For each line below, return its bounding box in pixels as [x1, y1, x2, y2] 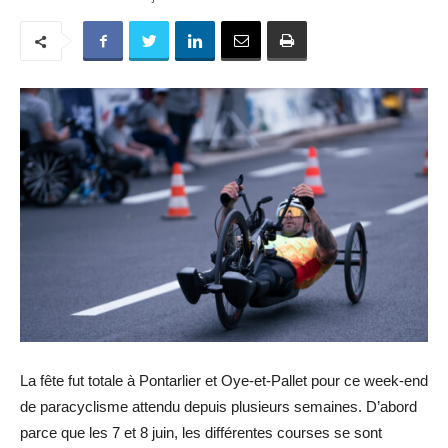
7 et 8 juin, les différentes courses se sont [112, 423, 382, 441]
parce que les [20, 423, 112, 441]
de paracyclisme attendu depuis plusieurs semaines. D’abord [20, 397, 417, 415]
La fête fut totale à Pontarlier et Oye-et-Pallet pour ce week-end [20, 371, 428, 389]
